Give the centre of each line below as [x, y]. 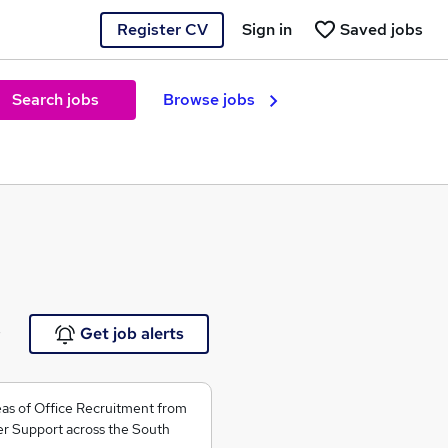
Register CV [162, 29]
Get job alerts [131, 333]
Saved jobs [381, 29]
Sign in [267, 29]
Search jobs [55, 99]
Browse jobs [209, 99]
